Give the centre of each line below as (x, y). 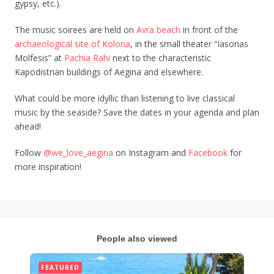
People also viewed (137, 239)
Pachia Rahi (87, 58)
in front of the (209, 30)
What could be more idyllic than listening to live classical (125, 98)
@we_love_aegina (77, 153)
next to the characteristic (161, 58)
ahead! (28, 126)
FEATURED (60, 267)
